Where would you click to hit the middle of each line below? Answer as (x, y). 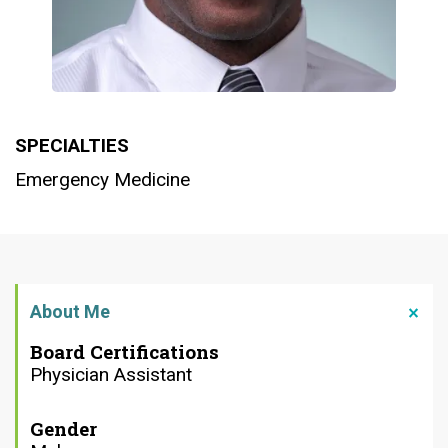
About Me (70, 312)
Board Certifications (124, 352)
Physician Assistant (111, 375)
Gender (63, 429)
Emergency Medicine (102, 180)
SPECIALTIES (72, 146)
